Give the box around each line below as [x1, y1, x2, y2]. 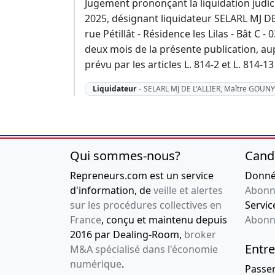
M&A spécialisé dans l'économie [70, 242, 218, 257]
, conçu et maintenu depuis [101, 213, 227, 227]
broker [184, 228, 216, 242]
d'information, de [70, 184, 153, 198]
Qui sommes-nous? [70, 147, 180, 165]
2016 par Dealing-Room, [70, 228, 184, 242]
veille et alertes [153, 184, 223, 198]
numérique [70, 257, 122, 271]
